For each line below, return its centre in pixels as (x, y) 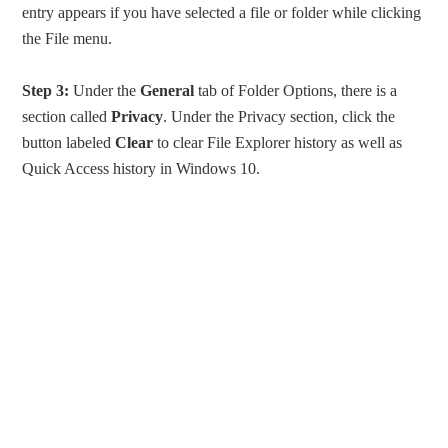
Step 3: (46, 91)
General (167, 91)
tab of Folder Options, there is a (296, 91)
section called (67, 117)
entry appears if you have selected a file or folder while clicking (222, 13)
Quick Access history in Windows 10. (141, 169)
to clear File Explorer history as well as (278, 143)
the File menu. (67, 39)
